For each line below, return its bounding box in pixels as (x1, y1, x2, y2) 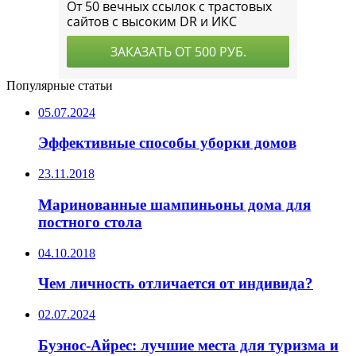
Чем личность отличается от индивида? (38, 275, 313, 292)
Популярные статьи (6, 78, 113, 92)
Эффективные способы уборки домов (38, 134, 296, 152)
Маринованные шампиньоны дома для (38, 195, 311, 213)
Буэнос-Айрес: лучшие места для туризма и (38, 336, 339, 354)
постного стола (38, 213, 142, 230)
